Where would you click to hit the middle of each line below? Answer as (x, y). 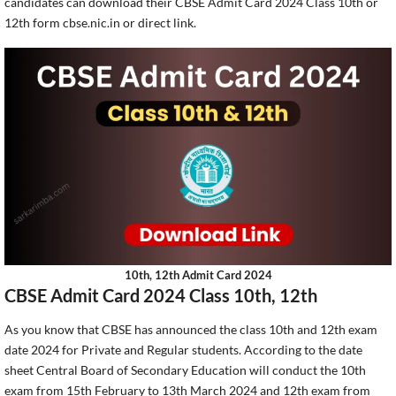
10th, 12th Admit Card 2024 (198, 274)
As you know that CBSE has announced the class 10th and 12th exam (191, 329)
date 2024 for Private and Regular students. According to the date (183, 349)
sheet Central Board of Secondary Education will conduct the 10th (185, 369)
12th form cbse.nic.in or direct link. (100, 22)
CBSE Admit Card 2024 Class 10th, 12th (161, 295)
